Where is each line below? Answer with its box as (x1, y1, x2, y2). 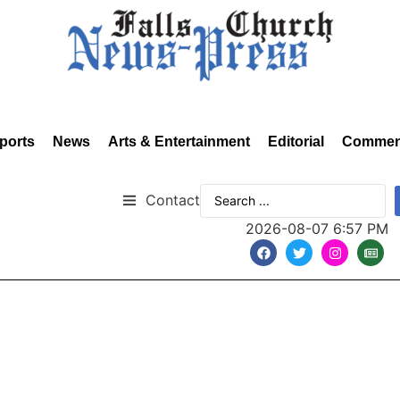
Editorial (268, 134, 324, 149)
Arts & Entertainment (108, 134, 250, 149)
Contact (146, 190, 200, 209)
